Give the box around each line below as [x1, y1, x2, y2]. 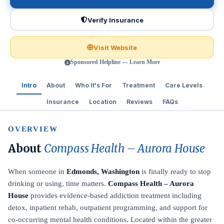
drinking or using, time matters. [8, 179, 108, 187]
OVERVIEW [8, 125, 58, 133]
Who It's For [75, 81, 112, 89]
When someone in [8, 167, 66, 175]
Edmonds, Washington [66, 167, 139, 175]
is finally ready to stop [139, 167, 211, 175]
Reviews [126, 98, 152, 105]
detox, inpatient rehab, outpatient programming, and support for [8, 203, 207, 211]
